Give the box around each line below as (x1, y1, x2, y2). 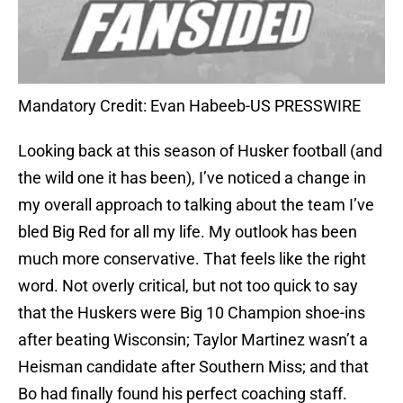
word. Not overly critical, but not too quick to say (18, 276, 358, 296)
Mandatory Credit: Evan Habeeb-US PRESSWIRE (18, 96, 361, 116)
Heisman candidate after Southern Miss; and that (18, 357, 369, 377)
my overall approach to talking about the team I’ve (18, 195, 374, 215)
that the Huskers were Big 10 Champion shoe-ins (18, 303, 365, 323)
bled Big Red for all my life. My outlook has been (18, 222, 357, 242)
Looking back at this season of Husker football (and (18, 141, 382, 161)
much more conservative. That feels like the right (18, 249, 366, 269)
